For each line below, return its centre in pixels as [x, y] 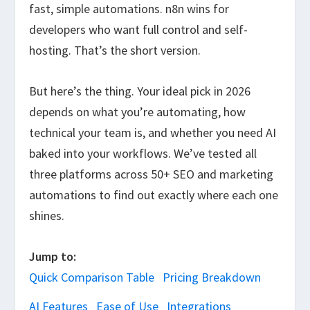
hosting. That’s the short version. [115, 51]
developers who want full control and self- [139, 30]
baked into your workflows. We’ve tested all [143, 153]
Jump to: [53, 256]
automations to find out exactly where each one [154, 194]
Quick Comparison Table [92, 277]
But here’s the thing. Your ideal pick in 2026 [140, 91]
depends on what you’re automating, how [138, 111]
